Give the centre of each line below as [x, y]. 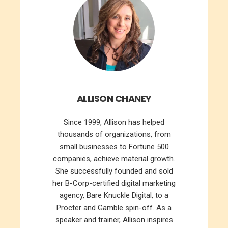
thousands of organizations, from [114, 134]
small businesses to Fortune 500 [114, 147]
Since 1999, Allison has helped [114, 122]
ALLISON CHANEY [114, 98]
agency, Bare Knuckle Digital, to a [114, 195]
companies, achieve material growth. [114, 159]
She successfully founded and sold [114, 171]
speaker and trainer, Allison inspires [114, 220]
